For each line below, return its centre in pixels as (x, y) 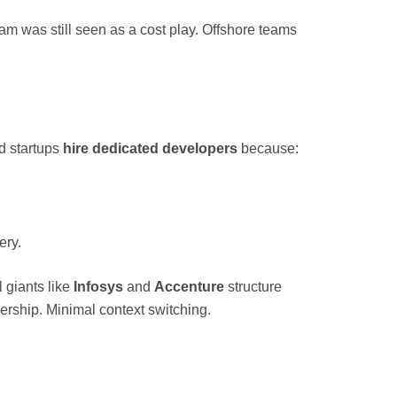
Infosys (99, 287)
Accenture (190, 287)
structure (253, 287)
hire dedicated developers (149, 149)
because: (269, 149)
